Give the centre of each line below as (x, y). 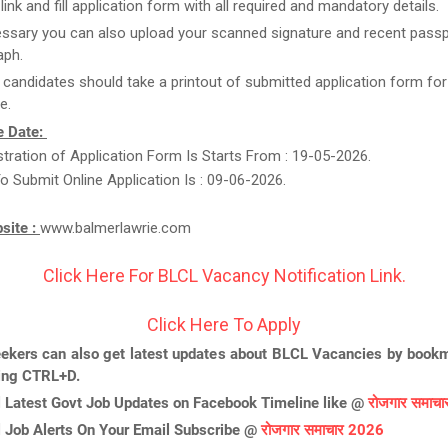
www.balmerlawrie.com (115, 228)
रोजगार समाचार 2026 (322, 430)
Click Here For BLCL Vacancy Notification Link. (224, 275)
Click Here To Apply (224, 324)
